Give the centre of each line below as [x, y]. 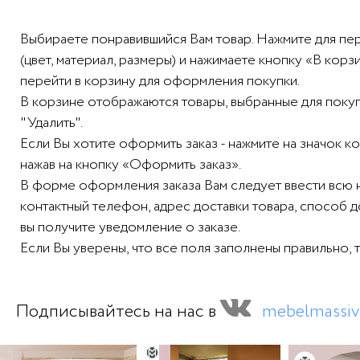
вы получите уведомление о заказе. [130, 227]
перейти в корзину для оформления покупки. [160, 81]
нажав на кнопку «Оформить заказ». [131, 164]
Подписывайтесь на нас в [118, 311]
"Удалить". [51, 123]
